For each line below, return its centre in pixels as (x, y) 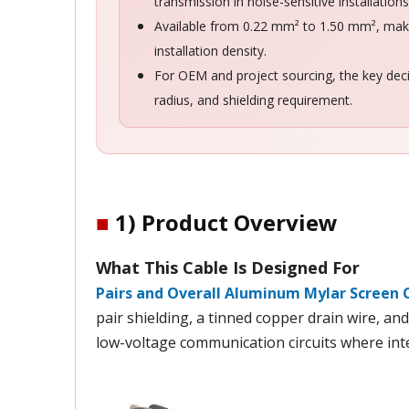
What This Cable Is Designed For (228, 267)
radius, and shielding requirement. (253, 100)
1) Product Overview (224, 222)
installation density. (210, 51)
